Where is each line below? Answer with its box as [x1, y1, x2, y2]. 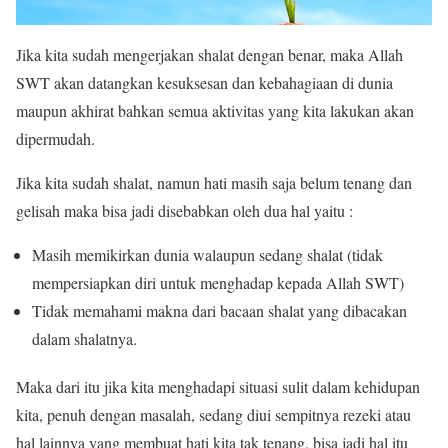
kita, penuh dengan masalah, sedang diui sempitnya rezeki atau [16, 404, 411, 426]
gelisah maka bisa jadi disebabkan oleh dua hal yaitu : [16, 200, 353, 222]
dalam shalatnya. [32, 328, 137, 350]
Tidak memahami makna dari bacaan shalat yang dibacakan [32, 300, 407, 322]
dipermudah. [16, 128, 95, 150]
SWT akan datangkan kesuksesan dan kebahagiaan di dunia [16, 72, 393, 94]
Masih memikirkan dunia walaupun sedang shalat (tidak [32, 244, 383, 266]
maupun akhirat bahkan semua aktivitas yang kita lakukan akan [16, 100, 414, 122]
